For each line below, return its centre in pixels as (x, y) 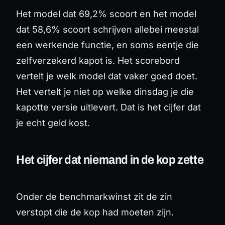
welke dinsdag (137, 91)
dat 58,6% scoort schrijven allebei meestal (107, 29)
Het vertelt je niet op (61, 91)
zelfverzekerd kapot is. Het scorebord (98, 60)
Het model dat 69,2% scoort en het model (106, 14)
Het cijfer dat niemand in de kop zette (110, 159)
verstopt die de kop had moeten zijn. (95, 212)
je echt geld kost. (53, 123)
